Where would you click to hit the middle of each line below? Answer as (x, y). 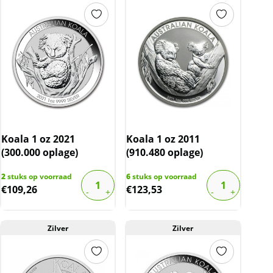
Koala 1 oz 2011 (163, 139)
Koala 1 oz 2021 (38, 139)
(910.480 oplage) (165, 152)
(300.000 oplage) (40, 152)
